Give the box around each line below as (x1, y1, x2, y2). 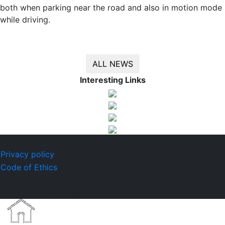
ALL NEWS (92, 59, 133, 69)
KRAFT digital (36, 187, 88, 197)
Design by (49, 175, 88, 185)
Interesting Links (79, 75, 146, 85)
